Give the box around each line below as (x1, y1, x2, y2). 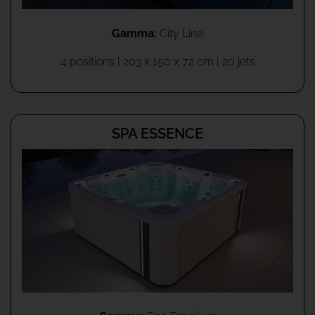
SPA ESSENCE (112, 125, 203, 143)
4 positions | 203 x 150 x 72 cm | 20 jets (60, 55, 255, 69)
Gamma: (112, 27, 157, 41)
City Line (157, 27, 203, 41)
